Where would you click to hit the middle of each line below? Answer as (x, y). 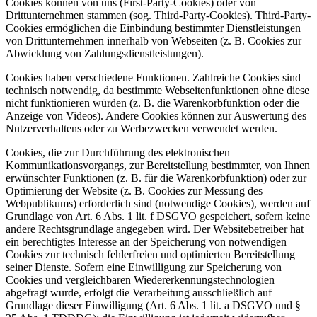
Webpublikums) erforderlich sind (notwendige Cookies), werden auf (158, 204)
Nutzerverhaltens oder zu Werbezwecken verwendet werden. (142, 129)
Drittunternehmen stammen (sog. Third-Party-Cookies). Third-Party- (158, 16)
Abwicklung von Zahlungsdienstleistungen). (105, 54)
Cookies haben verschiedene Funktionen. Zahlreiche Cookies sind (153, 78)
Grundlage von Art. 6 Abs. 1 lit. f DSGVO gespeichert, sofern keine (158, 217)
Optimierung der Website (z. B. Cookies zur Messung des (134, 191)
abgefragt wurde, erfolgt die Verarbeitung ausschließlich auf (139, 293)
